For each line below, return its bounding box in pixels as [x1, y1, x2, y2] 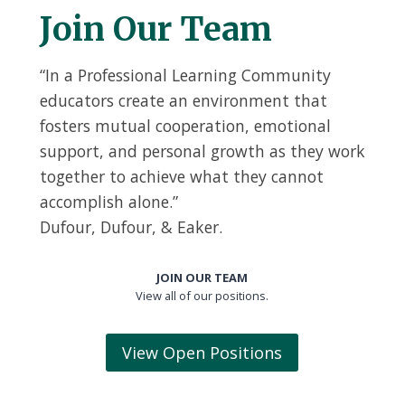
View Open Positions [122, 341, 282, 363]
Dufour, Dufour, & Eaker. [40, 215, 222, 238]
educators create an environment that [40, 89, 327, 111]
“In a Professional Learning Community [40, 63, 331, 86]
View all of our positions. [136, 287, 268, 304]
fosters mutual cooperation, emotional [40, 114, 331, 137]
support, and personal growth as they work [40, 139, 365, 162]
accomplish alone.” [40, 190, 178, 212]
